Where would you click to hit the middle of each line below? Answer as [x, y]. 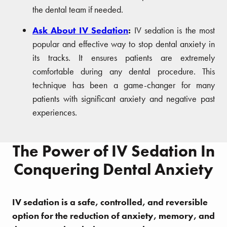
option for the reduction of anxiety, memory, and [113, 216]
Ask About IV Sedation [81, 30]
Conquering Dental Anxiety [113, 170]
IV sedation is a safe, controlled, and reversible [110, 202]
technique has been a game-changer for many [124, 85]
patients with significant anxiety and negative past [124, 99]
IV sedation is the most [173, 30]
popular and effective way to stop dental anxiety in [124, 44]
